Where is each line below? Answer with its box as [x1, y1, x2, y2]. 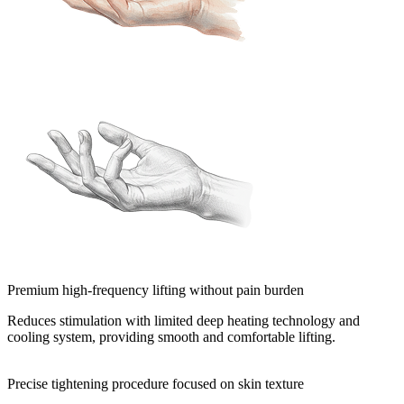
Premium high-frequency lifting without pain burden [7, 281, 304, 298]
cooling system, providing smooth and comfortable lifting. [7, 328, 335, 344]
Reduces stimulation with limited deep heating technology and [7, 312, 360, 328]
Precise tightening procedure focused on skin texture [7, 375, 304, 391]
